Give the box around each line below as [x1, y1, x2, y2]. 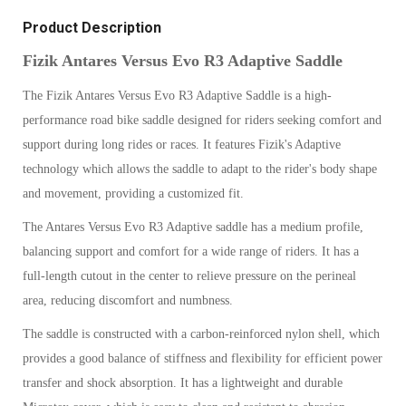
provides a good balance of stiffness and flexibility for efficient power [23, 352, 382, 366]
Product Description [23, 19, 161, 37]
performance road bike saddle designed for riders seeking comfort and [23, 113, 382, 128]
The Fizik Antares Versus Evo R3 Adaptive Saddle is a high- [23, 89, 332, 103]
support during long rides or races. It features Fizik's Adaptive [23, 138, 341, 152]
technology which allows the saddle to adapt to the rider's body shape [23, 162, 377, 177]
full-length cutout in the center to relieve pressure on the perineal [23, 269, 356, 284]
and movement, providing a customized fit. [23, 187, 244, 201]
